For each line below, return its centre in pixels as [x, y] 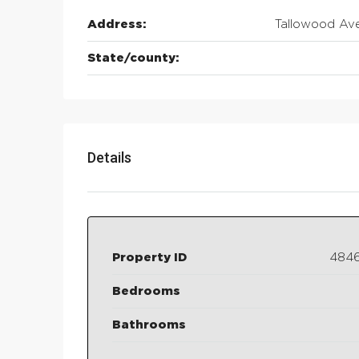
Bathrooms [149, 325]
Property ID [149, 258]
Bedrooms [146, 292]
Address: [117, 25]
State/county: [133, 58]
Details [109, 158]
